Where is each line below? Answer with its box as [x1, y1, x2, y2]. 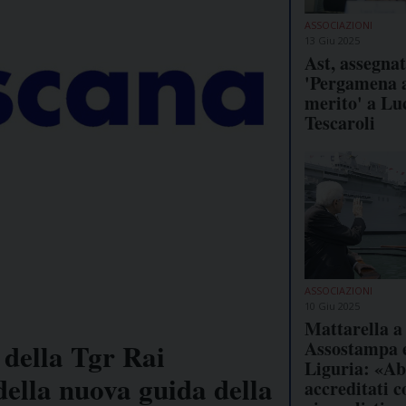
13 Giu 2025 [304, 33, 360, 47]
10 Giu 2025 [304, 298, 360, 313]
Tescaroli [304, 109, 375, 136]
